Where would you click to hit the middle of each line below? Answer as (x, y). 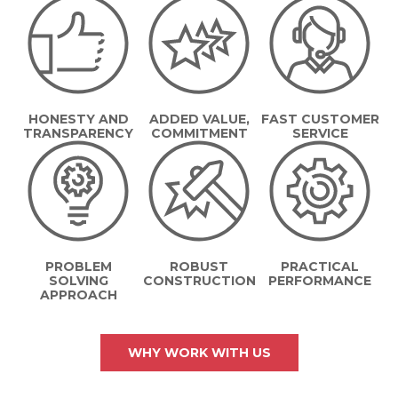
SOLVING (78, 281)
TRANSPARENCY (78, 133)
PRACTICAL (320, 267)
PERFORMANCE (320, 281)
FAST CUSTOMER (320, 119)
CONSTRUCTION (199, 281)
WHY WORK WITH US (199, 353)
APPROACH (78, 295)
